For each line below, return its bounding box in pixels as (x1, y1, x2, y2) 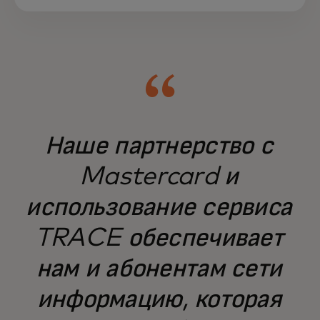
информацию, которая (36, 286, 281, 313)
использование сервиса (26, 194, 292, 221)
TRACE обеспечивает (34, 225, 283, 251)
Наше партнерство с (44, 133, 273, 159)
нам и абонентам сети (36, 256, 282, 282)
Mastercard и (79, 164, 239, 190)
